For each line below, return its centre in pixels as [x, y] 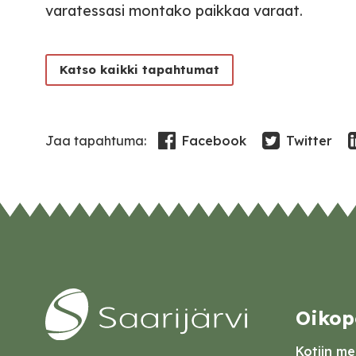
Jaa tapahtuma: [96, 141]
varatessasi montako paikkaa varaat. [174, 11]
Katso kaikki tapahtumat [139, 70]
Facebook [214, 141]
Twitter [309, 141]
